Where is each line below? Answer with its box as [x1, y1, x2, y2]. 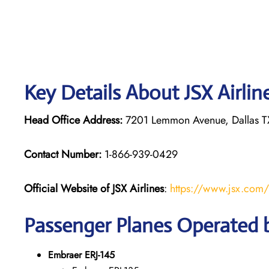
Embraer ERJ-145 [48, 247, 115, 262]
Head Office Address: [24, 112, 122, 128]
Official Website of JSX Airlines [24, 180, 164, 196]
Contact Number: [24, 146, 101, 162]
